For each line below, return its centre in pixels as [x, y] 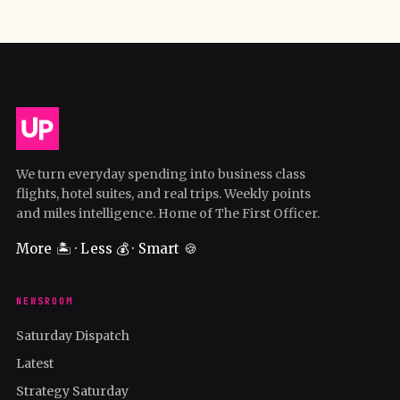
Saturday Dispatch [73, 335]
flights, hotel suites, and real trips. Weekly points [163, 193]
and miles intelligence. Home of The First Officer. [168, 213]
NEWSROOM [45, 301]
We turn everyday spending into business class [161, 174]
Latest [35, 363]
